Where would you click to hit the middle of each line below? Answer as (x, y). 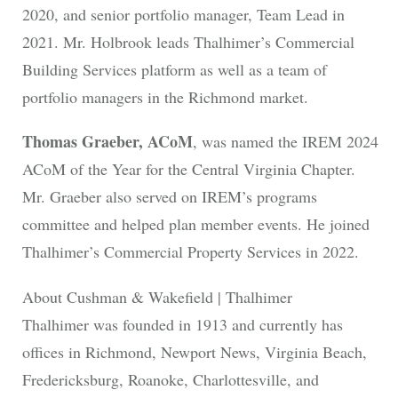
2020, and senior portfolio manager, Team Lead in (183, 15)
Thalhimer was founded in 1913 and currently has (182, 324)
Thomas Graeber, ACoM (107, 142)
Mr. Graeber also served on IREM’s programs (169, 197)
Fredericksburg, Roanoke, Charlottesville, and (170, 379)
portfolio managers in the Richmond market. (165, 97)
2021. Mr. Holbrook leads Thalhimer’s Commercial (188, 42)
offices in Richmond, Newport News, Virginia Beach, (194, 351)
